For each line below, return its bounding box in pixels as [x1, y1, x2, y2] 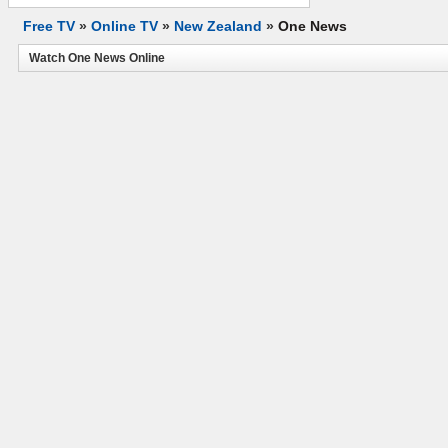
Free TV [23, 18, 75, 34]
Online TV [91, 18, 158, 34]
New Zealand [174, 18, 262, 34]
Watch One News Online [29, 51, 165, 65]
